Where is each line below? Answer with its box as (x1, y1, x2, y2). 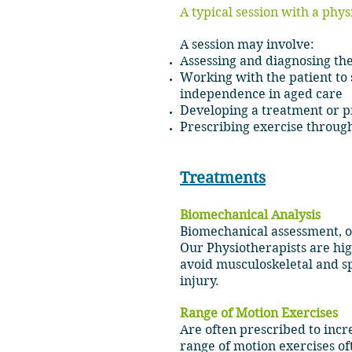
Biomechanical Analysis (180, 207, 321, 222)
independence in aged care (180, 86, 343, 101)
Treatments (180, 169, 266, 187)
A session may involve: (180, 37, 314, 52)
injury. (180, 273, 222, 288)
